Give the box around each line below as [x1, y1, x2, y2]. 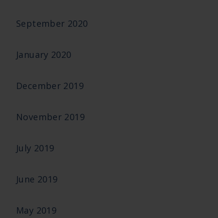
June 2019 [16, 173, 58, 185]
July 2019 [16, 142, 54, 154]
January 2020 [16, 49, 72, 60]
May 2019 [16, 204, 56, 216]
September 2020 [16, 18, 88, 29]
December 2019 [16, 80, 84, 91]
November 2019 [16, 111, 85, 123]
